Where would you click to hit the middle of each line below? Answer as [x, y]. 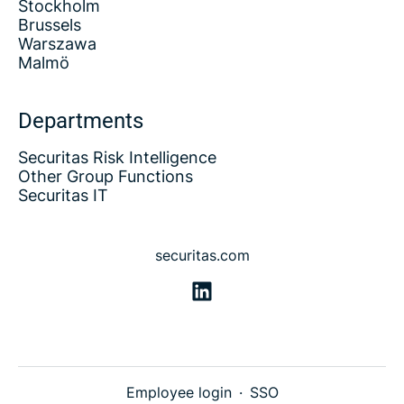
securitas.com [202, 255]
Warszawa [57, 44]
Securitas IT [63, 195]
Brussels [50, 25]
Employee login [179, 393]
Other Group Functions [106, 176]
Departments [81, 121]
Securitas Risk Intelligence [117, 157]
